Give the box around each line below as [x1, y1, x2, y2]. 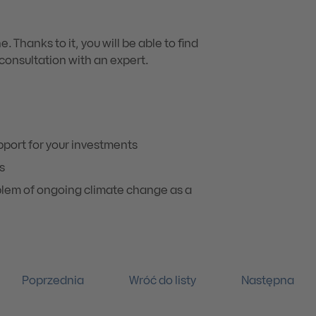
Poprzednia [22, 276, 84, 286]
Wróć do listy [129, 276, 196, 286]
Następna [241, 276, 294, 286]
